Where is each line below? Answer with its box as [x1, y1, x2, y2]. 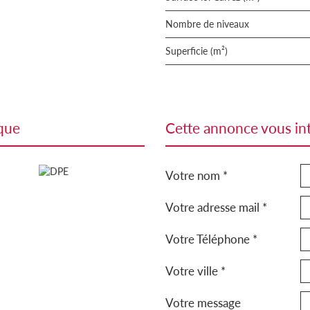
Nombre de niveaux [173, 18, 249, 30]
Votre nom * [165, 168, 228, 183]
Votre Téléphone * [165, 232, 257, 246]
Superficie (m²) [171, 45, 228, 57]
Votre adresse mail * [165, 200, 267, 215]
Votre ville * [165, 264, 226, 278]
